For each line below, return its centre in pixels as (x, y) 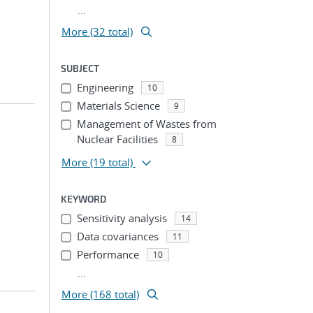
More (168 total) (100, 294)
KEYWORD (83, 199)
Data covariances (117, 236)
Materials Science (118, 105)
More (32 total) (97, 31)
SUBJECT (80, 68)
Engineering (105, 87)
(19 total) (111, 162)
